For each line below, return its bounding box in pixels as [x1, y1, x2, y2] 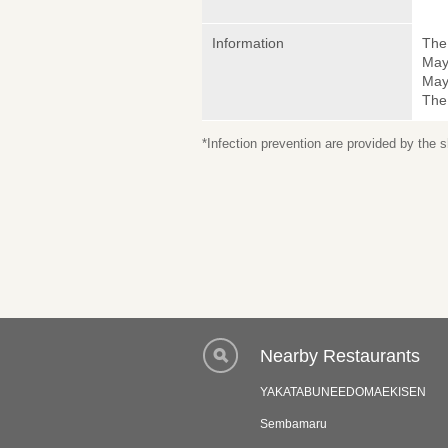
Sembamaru [260, 417, 327, 432]
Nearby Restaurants [260, 346, 420, 367]
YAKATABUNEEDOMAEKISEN [260, 385, 426, 400]
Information [212, 35, 284, 52]
